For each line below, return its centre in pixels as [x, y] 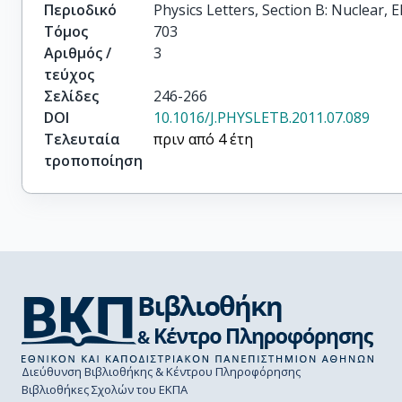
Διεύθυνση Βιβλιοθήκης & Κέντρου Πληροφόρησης [161, 371]
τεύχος [69, 74]
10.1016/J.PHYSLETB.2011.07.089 [262, 117]
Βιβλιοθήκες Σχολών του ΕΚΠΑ [105, 389]
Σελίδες [71, 96]
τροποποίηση [93, 160]
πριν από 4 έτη [204, 139]
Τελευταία [82, 139]
